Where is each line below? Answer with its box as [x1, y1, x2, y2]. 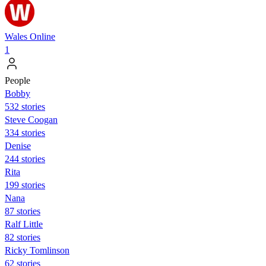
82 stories [5, 232, 40, 242]
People [5, 75, 30, 85]
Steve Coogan [5, 114, 58, 125]
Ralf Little [5, 218, 43, 229]
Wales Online [5, 31, 55, 42]
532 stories [5, 101, 45, 112]
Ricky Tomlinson [5, 245, 69, 255]
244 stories [5, 153, 45, 164]
